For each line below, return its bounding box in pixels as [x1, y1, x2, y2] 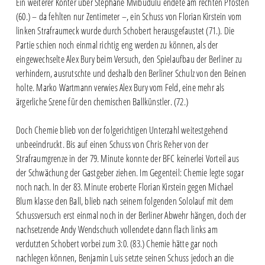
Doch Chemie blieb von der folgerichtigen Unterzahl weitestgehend [15, 123, 228, 137]
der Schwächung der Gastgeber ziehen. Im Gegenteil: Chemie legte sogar [15, 166, 244, 179]
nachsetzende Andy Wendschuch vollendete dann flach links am [15, 222, 218, 236]
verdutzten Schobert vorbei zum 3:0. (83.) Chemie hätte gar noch [15, 237, 218, 250]
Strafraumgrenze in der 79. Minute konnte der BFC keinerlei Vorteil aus [15, 151, 239, 165]
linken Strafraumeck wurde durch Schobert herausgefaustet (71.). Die [15, 24, 235, 37]
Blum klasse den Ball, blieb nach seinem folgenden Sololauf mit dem [15, 194, 234, 208]
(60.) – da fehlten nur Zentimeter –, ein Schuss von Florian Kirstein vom [15, 9, 242, 23]
